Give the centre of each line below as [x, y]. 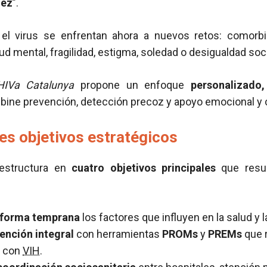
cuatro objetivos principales [144, 168]
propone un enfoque [132, 85]
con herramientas [118, 234]
